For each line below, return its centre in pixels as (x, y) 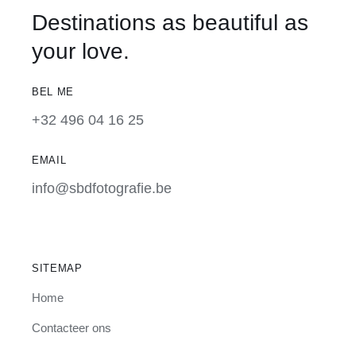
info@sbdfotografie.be (101, 188)
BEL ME (52, 91)
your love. (80, 51)
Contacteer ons (71, 327)
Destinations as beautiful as (170, 22)
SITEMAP (57, 268)
